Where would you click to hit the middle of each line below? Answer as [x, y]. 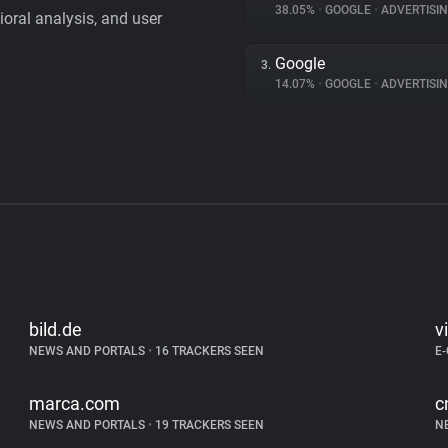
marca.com [75, 403]
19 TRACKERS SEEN [208, 425]
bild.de [56, 329]
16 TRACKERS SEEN [208, 351]
